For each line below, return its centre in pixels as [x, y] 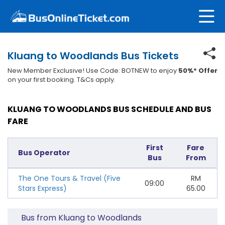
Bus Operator [44, 152]
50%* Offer [198, 70]
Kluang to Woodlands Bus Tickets [93, 55]
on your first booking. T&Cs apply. [62, 79]
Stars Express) [42, 188]
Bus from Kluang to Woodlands [82, 217]
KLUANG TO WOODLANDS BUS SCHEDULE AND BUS [109, 109]
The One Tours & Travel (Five [69, 178]
